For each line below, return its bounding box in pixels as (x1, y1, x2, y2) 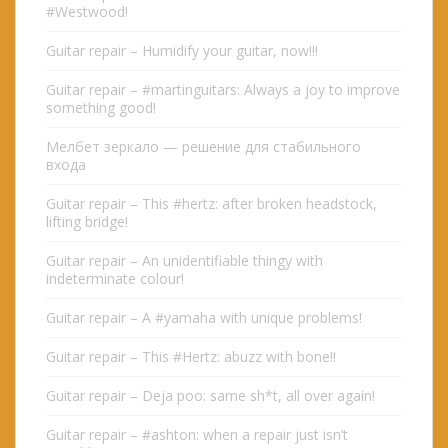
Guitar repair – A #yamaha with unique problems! (46, 308, 362, 328)
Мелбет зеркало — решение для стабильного (46, 137, 361, 157)
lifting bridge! (46, 212, 128, 232)
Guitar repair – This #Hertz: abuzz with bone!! (46, 347, 336, 367)
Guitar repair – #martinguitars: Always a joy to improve (46, 80, 400, 100)
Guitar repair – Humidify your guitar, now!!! (46, 41, 318, 61)
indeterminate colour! (46, 269, 184, 289)
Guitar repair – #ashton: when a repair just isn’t (46, 425, 348, 445)
